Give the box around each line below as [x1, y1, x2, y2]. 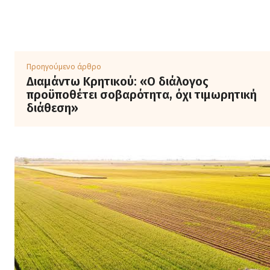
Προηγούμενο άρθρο [27, 61, 101, 72]
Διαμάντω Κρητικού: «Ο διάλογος [27, 74, 209, 89]
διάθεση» [27, 100, 78, 115]
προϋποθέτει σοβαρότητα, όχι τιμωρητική [27, 87, 257, 102]
